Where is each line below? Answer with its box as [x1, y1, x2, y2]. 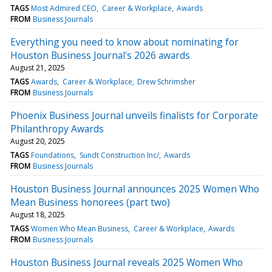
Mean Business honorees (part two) [10, 195, 170, 209]
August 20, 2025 [10, 135, 65, 146]
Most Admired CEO [31, 2, 97, 13]
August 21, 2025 [10, 62, 65, 73]
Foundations [31, 149, 75, 160]
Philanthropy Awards [10, 121, 104, 135]
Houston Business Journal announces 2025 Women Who [10, 182, 259, 195]
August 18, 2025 [10, 209, 65, 220]
